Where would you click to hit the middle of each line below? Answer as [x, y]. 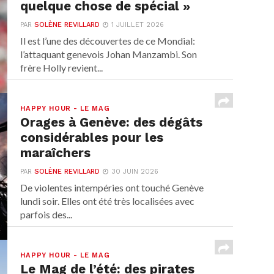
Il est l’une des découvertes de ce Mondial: [108, 41]
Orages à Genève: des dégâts [112, 123]
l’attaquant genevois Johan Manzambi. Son [109, 54]
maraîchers [56, 153]
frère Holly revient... [62, 68]
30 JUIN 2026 [135, 172]
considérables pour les [92, 138]
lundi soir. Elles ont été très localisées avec [108, 201]
